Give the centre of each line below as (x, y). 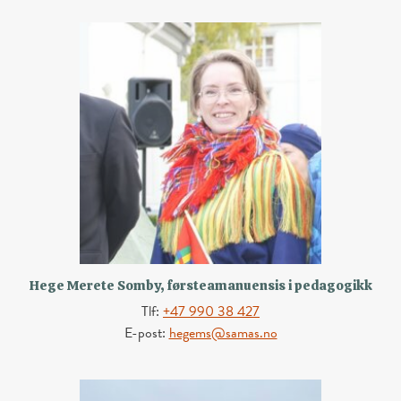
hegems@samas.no (223, 333)
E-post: (146, 333)
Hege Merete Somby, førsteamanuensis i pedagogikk (200, 286)
